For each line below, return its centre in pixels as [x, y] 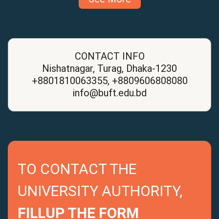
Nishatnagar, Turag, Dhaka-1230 [109, 68]
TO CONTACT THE [77, 169]
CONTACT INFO [109, 56]
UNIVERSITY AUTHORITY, [100, 191]
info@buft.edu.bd [109, 93]
